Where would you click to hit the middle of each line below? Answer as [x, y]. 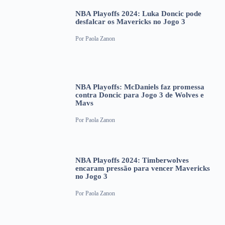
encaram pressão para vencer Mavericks [143, 168]
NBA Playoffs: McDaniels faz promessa [140, 87]
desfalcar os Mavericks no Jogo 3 [130, 21]
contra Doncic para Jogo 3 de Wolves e [140, 95]
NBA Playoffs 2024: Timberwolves [132, 160]
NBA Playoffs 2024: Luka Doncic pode [138, 13]
